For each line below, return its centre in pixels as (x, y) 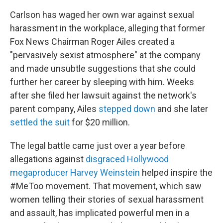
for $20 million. (100, 122)
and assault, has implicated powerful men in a (100, 213)
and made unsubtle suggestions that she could (103, 69)
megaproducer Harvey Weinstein (75, 173)
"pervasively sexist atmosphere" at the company (105, 55)
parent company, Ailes (54, 109)
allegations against (48, 159)
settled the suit (40, 122)
